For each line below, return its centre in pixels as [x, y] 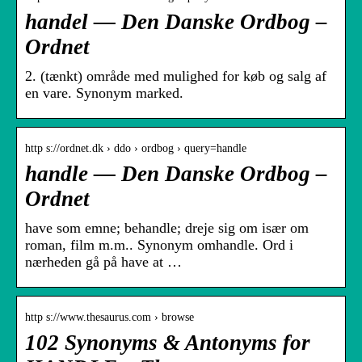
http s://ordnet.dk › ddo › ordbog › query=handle [136, 149]
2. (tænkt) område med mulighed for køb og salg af [176, 76]
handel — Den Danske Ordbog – [176, 22]
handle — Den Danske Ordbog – [176, 174]
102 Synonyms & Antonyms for [168, 343]
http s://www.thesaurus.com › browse [109, 318]
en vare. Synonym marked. [104, 93]
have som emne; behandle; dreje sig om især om [167, 228]
